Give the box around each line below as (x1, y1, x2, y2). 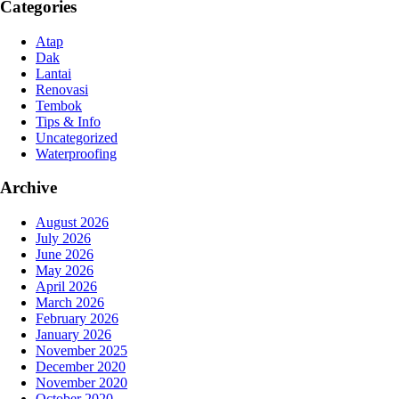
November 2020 (36, 375, 127, 391)
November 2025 (36, 343, 127, 359)
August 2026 (36, 215, 109, 231)
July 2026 (36, 231, 91, 247)
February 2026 (36, 311, 118, 327)
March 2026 (36, 295, 104, 311)
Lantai (36, 65, 71, 81)
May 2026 (36, 263, 94, 279)
